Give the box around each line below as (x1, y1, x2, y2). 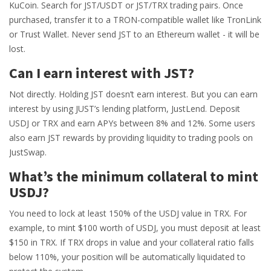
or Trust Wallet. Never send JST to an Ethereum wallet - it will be (9, 28, 260, 41)
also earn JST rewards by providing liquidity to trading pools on (9, 132, 253, 144)
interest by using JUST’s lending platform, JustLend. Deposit (9, 103, 240, 115)
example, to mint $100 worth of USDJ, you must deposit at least (9, 222, 261, 234)
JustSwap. (9, 146, 47, 158)
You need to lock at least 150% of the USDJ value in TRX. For (9, 207, 247, 220)
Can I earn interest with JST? (9, 64, 194, 83)
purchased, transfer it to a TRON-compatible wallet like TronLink (9, 14, 261, 26)
